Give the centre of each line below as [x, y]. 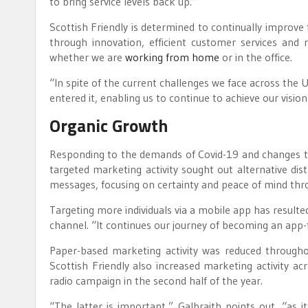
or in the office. [256, 57]
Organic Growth [109, 125]
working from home [172, 57]
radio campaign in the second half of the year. [156, 280]
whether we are [87, 57]
